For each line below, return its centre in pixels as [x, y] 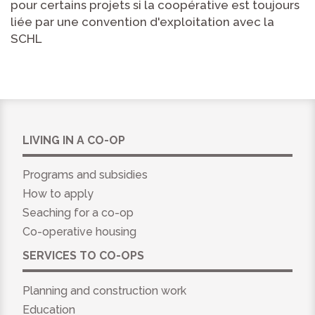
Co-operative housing [79, 231]
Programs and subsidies [85, 175]
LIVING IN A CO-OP [73, 140]
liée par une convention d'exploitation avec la [142, 21]
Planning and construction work [104, 290]
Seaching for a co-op [78, 213]
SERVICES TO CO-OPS [83, 255]
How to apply [58, 194]
